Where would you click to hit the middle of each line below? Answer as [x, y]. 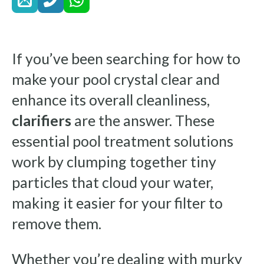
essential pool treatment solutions [123, 141]
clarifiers [42, 120]
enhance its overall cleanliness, [111, 100]
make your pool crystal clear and [116, 79]
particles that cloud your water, [113, 182]
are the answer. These [143, 120]
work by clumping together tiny [114, 161]
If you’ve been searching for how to [126, 58]
